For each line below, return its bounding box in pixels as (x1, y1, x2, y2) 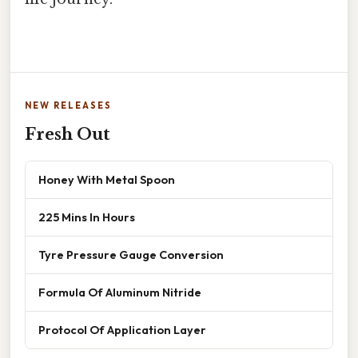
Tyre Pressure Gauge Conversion (38, 247, 224, 263)
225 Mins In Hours (38, 209, 135, 225)
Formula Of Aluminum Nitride (38, 284, 201, 300)
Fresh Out (25, 125, 110, 145)
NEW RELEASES (25, 100, 112, 112)
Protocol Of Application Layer (38, 322, 206, 338)
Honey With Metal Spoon (38, 172, 175, 188)
